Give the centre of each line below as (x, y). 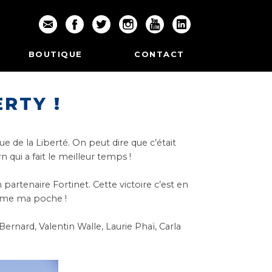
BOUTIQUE (55, 54)
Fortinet (71, 185)
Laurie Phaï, (133, 226)
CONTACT (159, 54)
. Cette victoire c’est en (139, 185)
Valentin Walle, (73, 226)
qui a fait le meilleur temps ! (70, 157)
